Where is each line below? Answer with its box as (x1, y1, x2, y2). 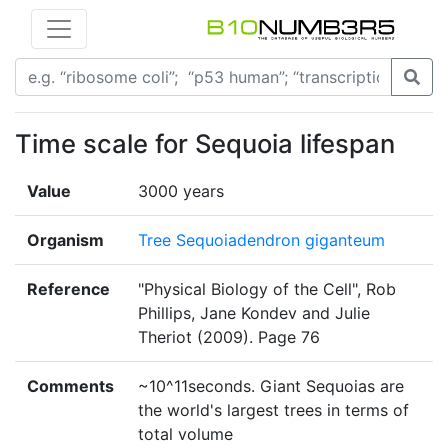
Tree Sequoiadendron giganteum (138, 230, 385, 251)
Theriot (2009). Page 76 (138, 327, 320, 348)
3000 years (138, 181, 224, 202)
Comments (27, 376, 114, 397)
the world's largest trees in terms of (138, 400, 409, 421)
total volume (138, 424, 233, 445)
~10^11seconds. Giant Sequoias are (138, 376, 404, 397)
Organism (27, 230, 104, 251)
